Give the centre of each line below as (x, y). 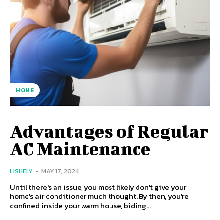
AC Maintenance (80, 148)
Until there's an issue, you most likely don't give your (98, 187)
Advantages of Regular (109, 130)
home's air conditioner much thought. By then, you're (99, 196)
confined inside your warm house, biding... (80, 205)
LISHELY (21, 171)
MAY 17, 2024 (60, 171)
